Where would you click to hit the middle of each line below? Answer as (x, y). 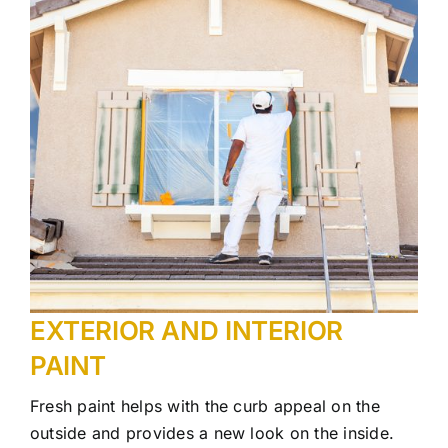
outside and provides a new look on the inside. (212, 432)
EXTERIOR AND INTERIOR (186, 330)
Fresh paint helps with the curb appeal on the (205, 405)
